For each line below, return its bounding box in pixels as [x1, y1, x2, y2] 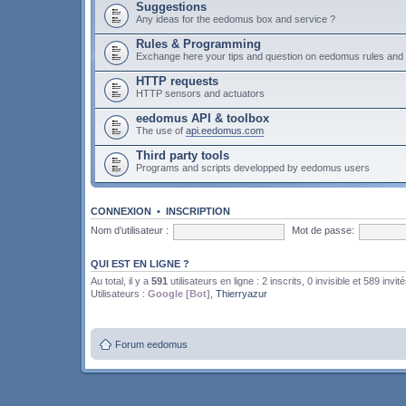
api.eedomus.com [186, 124, 264, 136]
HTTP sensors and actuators [136, 87, 265, 99]
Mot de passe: [292, 225, 354, 237]
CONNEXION [91, 205, 151, 217]
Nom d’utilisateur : [91, 225, 169, 237]
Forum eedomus [115, 339, 188, 350]
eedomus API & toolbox [136, 111, 269, 125]
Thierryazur [216, 287, 267, 299]
